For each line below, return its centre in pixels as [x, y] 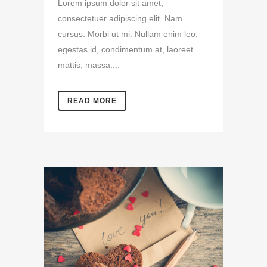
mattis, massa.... [89, 65]
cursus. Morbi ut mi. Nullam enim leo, [128, 34]
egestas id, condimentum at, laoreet [125, 49]
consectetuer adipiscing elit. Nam [120, 18]
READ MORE [92, 101]
